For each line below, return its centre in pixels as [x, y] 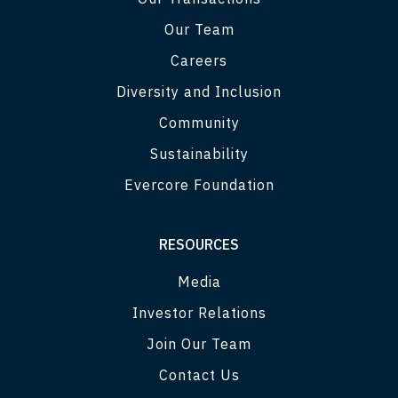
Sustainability [199, 153]
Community [199, 122]
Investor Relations [199, 312]
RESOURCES [199, 244]
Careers [199, 60]
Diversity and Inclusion [199, 91]
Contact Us [199, 374]
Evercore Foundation [199, 184]
